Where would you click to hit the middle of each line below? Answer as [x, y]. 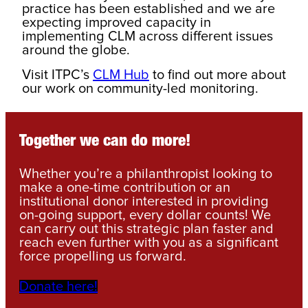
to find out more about [218, 75]
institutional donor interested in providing [144, 201]
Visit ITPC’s [57, 75]
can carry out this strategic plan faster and [146, 229]
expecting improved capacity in [117, 22]
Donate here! [58, 286]
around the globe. [76, 50]
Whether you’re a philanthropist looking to [146, 174]
